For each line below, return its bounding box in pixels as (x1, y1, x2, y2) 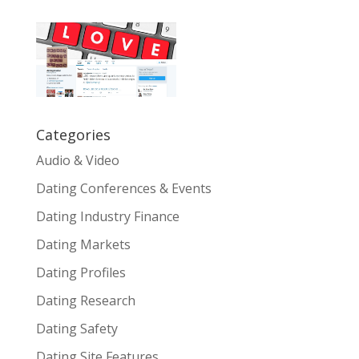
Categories (35, 124, 111, 144)
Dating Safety (35, 319, 118, 337)
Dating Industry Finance (35, 207, 179, 225)
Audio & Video (35, 151, 119, 169)
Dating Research (35, 291, 135, 309)
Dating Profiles (35, 263, 126, 281)
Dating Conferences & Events (35, 179, 212, 197)
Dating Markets (35, 235, 131, 253)
